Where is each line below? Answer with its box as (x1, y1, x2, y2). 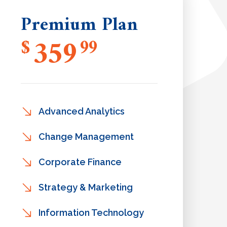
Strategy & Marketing (38, 182, 133, 193)
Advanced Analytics (38, 106, 125, 117)
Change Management (38, 131, 134, 142)
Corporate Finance (38, 157, 122, 167)
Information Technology (38, 207, 144, 218)
